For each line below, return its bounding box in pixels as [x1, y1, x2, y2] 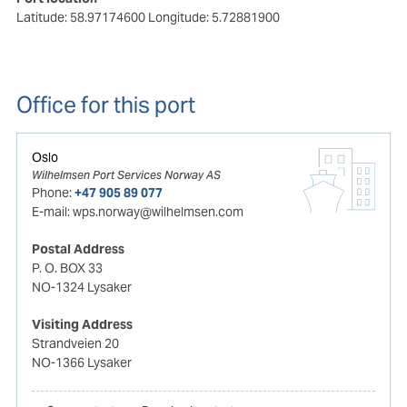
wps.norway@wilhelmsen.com [73, 203, 244, 221]
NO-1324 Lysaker [32, 279, 133, 296]
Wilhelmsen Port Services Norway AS [32, 168, 222, 183]
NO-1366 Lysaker [32, 354, 133, 372]
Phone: [32, 184, 73, 202]
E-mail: [32, 203, 71, 221]
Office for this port [15, 91, 195, 119]
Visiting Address [32, 316, 134, 333]
